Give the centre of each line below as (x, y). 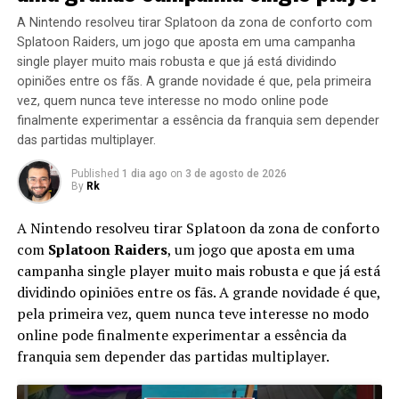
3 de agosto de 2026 (236, 174)
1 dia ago (144, 174)
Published (95, 174)
